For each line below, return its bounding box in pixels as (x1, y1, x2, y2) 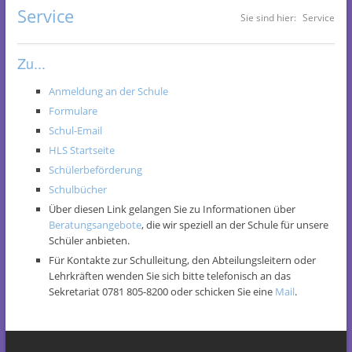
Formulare (49, 103, 97, 118)
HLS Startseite (49, 142, 115, 157)
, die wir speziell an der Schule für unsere (141, 217, 328, 232)
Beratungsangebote (49, 217, 141, 232)
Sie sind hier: (240, 10, 296, 24)
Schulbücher (49, 181, 107, 196)
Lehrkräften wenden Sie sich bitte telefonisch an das (49, 268, 291, 283)
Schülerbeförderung (49, 162, 142, 177)
